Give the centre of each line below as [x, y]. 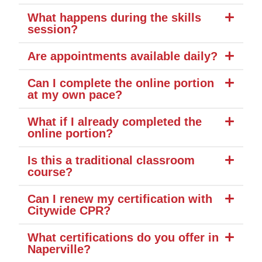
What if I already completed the [115, 122]
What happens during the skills [114, 18]
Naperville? [59, 249]
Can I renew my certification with [120, 199]
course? [50, 172]
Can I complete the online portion [121, 83]
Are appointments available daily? [123, 56]
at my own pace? [75, 95]
